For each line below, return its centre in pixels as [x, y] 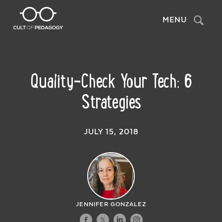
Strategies [111, 101]
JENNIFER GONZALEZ [111, 205]
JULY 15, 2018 [111, 132]
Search [199, 17]
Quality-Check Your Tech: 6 [111, 81]
